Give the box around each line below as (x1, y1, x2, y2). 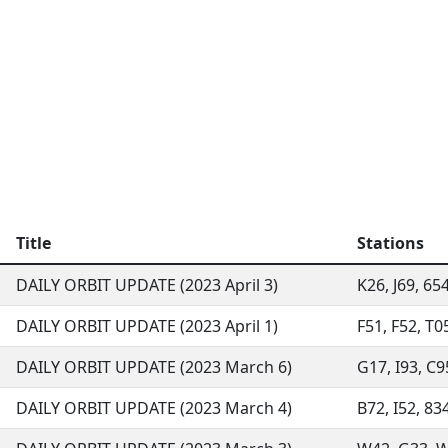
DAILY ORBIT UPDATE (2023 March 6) (16, 356, 292, 378)
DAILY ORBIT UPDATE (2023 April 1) (16, 315, 278, 337)
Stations (357, 232, 424, 254)
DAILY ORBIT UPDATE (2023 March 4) (16, 397, 292, 419)
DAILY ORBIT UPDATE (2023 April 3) (16, 274, 278, 296)
